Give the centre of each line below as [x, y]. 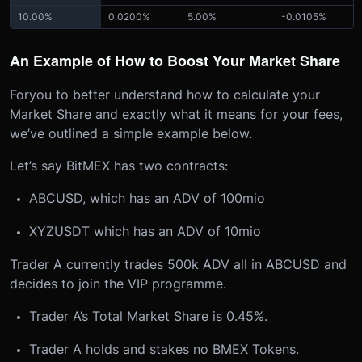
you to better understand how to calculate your [175, 94]
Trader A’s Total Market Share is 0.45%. [148, 316]
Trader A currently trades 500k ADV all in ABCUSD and [178, 264]
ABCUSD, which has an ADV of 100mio [147, 198]
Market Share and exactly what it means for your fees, [176, 114]
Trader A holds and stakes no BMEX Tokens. [164, 349]
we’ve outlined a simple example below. [131, 133]
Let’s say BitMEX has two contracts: [119, 165]
